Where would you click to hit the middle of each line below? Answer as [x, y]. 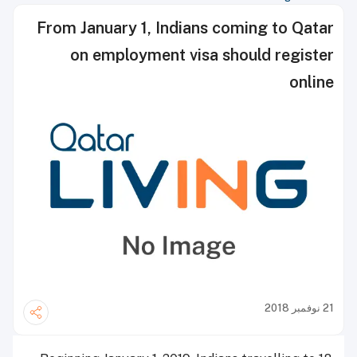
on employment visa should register [202, 55]
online [312, 82]
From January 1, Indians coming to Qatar [185, 28]
